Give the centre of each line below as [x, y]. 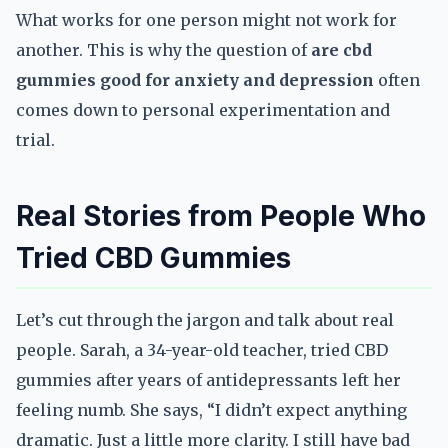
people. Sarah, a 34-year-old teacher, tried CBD [202, 350]
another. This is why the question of [163, 50]
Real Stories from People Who [221, 216]
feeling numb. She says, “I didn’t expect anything [211, 410]
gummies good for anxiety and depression [195, 80]
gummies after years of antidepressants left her [208, 380]
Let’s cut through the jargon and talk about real [205, 320]
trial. [35, 140]
